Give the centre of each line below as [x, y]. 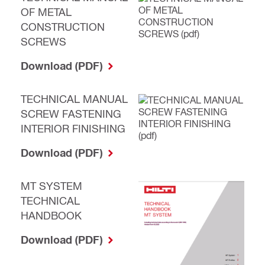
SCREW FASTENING [71, 114]
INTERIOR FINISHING [73, 128]
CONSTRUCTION [63, 27]
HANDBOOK [51, 215]
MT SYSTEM [51, 186]
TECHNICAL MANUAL [74, 99]
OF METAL [46, 12]
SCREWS [43, 41]
